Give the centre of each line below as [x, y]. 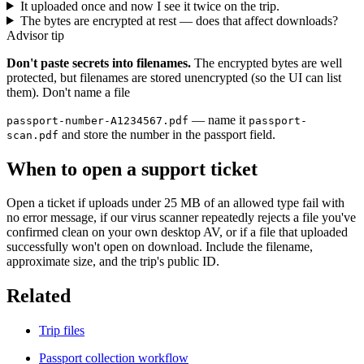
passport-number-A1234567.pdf [97, 120]
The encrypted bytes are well [268, 63]
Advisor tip [35, 35]
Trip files [62, 331]
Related [39, 296]
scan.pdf [32, 135]
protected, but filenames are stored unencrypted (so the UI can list [174, 77]
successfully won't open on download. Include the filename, [160, 247]
